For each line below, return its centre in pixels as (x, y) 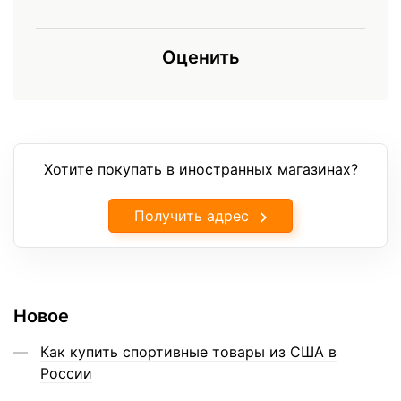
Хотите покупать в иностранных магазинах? (200, 169)
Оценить (200, 57)
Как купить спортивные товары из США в (188, 351)
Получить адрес (192, 215)
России (66, 373)
